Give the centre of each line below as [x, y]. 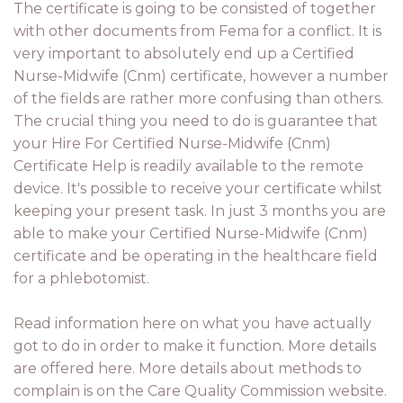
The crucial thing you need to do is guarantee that [196, 121]
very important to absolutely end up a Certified [184, 54]
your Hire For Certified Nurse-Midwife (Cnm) [172, 143]
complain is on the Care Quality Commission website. [200, 391]
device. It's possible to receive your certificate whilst [198, 188]
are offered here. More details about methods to [188, 368]
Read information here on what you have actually [193, 323]
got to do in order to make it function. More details [195, 346]
